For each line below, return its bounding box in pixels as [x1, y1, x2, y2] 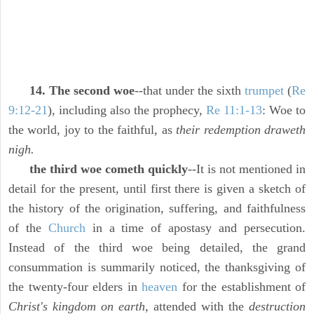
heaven [142, 280, 177, 294]
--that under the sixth [135, 83, 245, 98]
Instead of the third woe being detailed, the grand [8, 240, 306, 255]
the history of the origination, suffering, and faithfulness [8, 201, 306, 216]
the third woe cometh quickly [29, 162, 188, 177]
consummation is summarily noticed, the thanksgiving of [8, 260, 306, 275]
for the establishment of [177, 280, 306, 294]
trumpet [245, 83, 284, 98]
